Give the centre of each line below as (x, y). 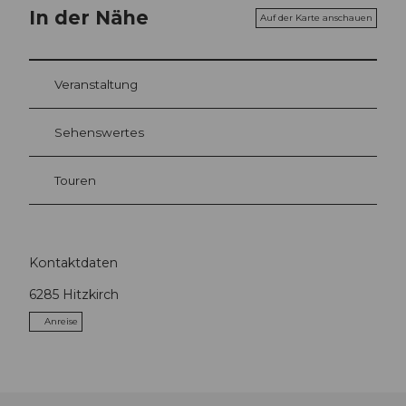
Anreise (61, 322)
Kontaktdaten (73, 263)
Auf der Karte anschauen (316, 17)
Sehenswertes (99, 132)
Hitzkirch (91, 295)
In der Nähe (89, 18)
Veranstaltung (96, 84)
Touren (75, 180)
